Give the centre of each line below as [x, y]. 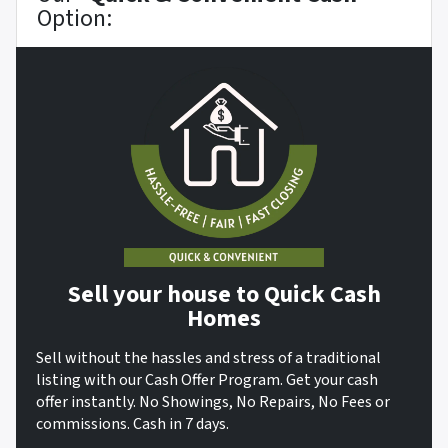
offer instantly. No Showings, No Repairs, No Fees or [213, 402]
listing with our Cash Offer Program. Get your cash [207, 380]
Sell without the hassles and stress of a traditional [208, 358]
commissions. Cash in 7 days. [132, 424]
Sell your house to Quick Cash [224, 295]
